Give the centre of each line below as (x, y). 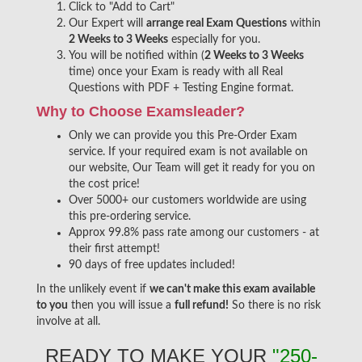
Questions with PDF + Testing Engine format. (181, 88)
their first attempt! (114, 249)
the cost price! (104, 184)
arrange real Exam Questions (217, 23)
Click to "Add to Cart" (122, 7)
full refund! (202, 305)
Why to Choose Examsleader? (141, 112)
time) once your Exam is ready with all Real (176, 72)
